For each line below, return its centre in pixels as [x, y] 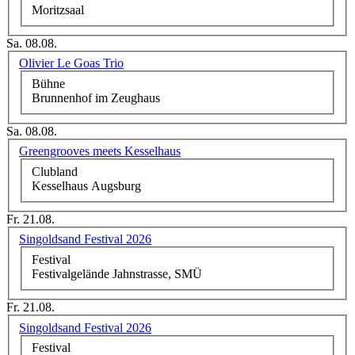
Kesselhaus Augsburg [86, 185]
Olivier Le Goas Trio [71, 63]
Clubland [55, 171]
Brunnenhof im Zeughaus [96, 97]
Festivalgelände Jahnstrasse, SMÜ [117, 274]
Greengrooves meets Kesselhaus [100, 151]
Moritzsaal [58, 10]
